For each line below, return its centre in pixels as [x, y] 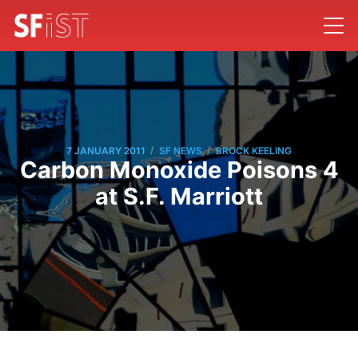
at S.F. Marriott [179, 197]
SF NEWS [181, 150]
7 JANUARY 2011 [106, 150]
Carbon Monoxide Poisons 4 [179, 170]
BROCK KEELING [254, 150]
